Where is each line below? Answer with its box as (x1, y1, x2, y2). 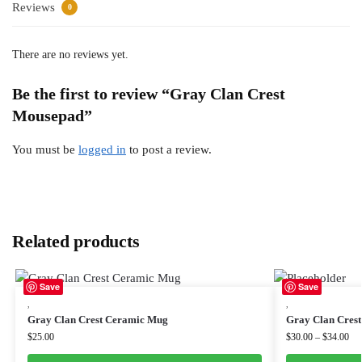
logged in (78, 142, 126, 156)
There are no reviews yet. (12, 48, 128, 61)
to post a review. (126, 142, 212, 156)
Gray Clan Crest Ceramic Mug (27, 313, 168, 326)
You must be (12, 142, 78, 156)
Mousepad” (12, 106, 92, 124)
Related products (12, 230, 140, 251)
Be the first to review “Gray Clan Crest (12, 84, 285, 103)
